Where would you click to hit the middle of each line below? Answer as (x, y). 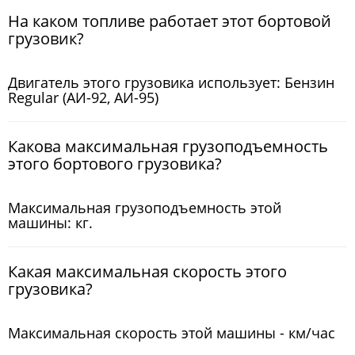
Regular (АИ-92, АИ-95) (83, 97)
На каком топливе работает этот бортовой (170, 21)
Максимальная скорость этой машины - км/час (172, 332)
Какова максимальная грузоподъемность (168, 146)
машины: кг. (50, 222)
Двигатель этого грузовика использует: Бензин (171, 82)
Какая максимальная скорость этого (147, 271)
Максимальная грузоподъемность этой (145, 207)
